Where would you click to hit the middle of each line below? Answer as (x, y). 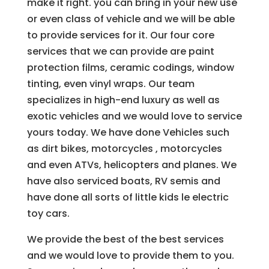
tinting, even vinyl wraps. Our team (110, 84)
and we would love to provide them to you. (130, 256)
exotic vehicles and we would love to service (134, 116)
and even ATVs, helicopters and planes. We (131, 165)
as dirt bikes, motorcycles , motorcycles (124, 149)
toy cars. (48, 214)
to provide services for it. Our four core (120, 35)
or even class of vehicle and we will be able (131, 19)
